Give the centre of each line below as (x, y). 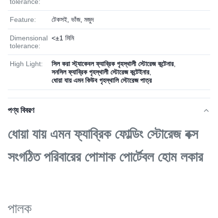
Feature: (23, 19)
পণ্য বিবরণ (21, 110)
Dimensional (29, 38)
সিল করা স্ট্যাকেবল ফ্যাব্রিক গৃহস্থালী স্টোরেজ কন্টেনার (113, 64)
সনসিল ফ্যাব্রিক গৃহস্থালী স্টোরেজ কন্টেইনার (100, 72)
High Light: (26, 64)
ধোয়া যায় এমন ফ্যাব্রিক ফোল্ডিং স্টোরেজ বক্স (103, 134)
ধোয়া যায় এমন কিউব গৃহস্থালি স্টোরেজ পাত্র (102, 80)
